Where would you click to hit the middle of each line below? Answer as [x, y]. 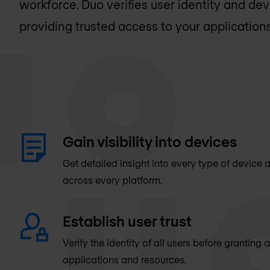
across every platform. [112, 180]
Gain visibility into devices [150, 142]
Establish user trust [127, 221]
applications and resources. [124, 260]
